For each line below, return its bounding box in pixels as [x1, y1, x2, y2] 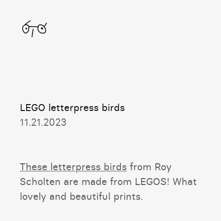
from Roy [127, 160, 172, 173]
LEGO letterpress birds [20, 101, 125, 113]
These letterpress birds [20, 160, 127, 173]
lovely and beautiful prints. [20, 189, 143, 202]
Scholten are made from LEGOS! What [20, 175, 197, 187]
